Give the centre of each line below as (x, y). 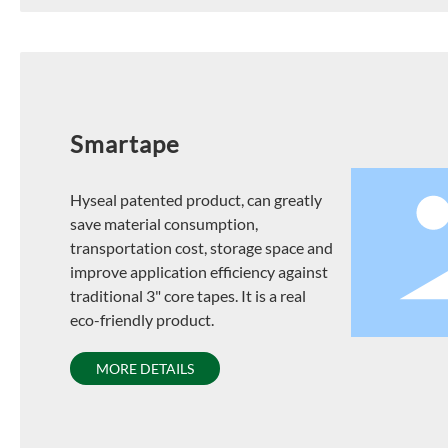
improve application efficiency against (198, 271)
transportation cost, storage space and (201, 247)
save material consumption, (163, 223)
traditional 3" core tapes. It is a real (187, 295)
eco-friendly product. (141, 319)
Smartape (124, 143)
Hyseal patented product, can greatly (195, 199)
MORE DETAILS (144, 368)
